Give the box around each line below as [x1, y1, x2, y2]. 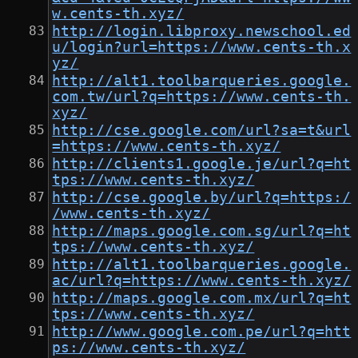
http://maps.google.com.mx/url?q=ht [52, 290, 352, 307]
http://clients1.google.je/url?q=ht [52, 156, 352, 173]
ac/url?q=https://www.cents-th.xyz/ [52, 272, 352, 289]
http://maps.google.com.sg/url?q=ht [52, 223, 352, 240]
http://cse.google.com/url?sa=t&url [52, 122, 352, 139]
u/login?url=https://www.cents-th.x [52, 39, 352, 56]
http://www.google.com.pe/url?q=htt [52, 324, 352, 340]
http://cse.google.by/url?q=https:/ [52, 189, 352, 206]
